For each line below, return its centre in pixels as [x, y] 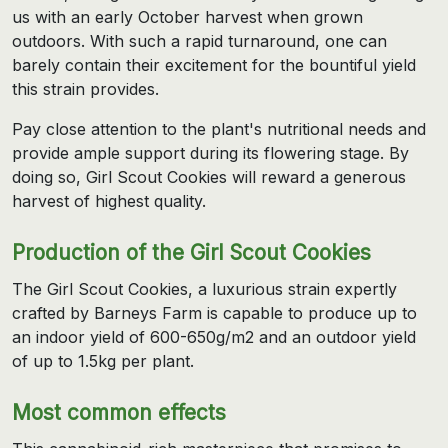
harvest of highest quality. [109, 200]
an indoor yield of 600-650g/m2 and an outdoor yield [214, 336]
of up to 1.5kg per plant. [103, 360]
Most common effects [119, 412]
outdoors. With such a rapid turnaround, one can [199, 40]
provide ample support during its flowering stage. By [210, 152]
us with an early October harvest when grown [187, 16]
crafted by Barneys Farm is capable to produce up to [214, 312]
